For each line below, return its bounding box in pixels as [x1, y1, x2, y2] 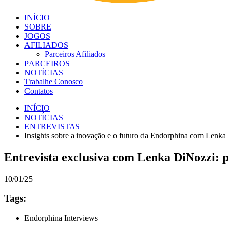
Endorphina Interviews [24, 214, 98, 223]
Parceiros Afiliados [45, 49, 105, 59]
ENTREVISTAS [24, 122, 80, 131]
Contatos [24, 86, 53, 95]
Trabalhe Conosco [24, 77, 83, 86]
